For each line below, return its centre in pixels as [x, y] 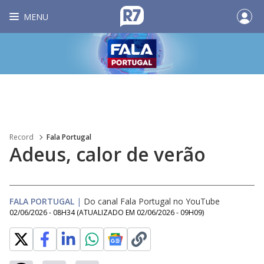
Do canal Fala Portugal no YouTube [152, 201]
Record [22, 137]
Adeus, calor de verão [108, 154]
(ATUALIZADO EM [107, 212]
